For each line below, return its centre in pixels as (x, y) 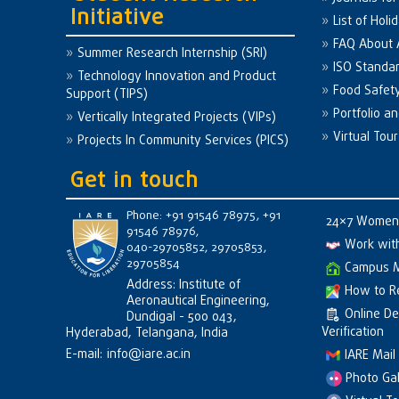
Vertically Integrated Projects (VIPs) (176, 118)
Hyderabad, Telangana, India (147, 333)
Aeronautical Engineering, (198, 301)
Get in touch (134, 181)
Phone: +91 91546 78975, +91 (203, 216)
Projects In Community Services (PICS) (183, 141)
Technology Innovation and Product (176, 77)
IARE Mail (370, 355)
